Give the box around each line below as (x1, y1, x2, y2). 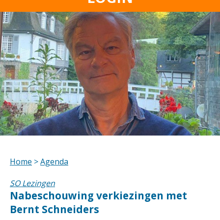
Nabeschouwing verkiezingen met (10, 189, 187, 202)
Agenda (40, 156, 68, 167)
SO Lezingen (10, 178, 55, 189)
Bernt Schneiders (10, 202, 99, 216)
